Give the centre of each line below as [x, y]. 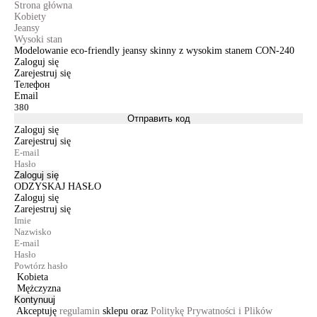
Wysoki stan [38, 39]
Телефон [32, 85]
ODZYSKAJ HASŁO [58, 186]
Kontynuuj [35, 300]
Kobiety [30, 17]
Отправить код [158, 119]
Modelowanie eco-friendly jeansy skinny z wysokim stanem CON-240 [154, 51]
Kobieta [33, 277]
